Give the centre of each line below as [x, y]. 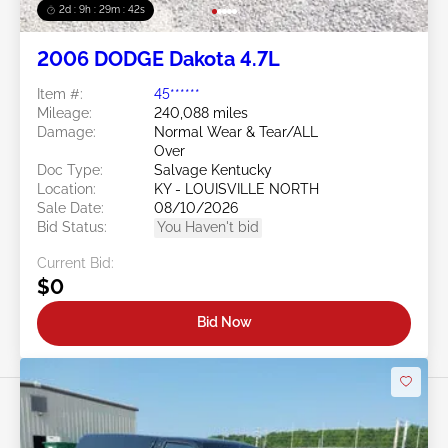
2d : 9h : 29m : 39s [102, 9]
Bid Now [224, 322]
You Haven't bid [208, 226]
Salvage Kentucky [213, 169]
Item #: [60, 93]
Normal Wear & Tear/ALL [236, 131]
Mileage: [64, 112]
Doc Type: [70, 169]
